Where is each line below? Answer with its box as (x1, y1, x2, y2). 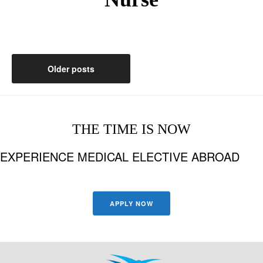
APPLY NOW (109, 198, 154, 208)
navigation (11, 80, 90, 101)
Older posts (47, 63, 95, 75)
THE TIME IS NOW (72, 122, 191, 137)
